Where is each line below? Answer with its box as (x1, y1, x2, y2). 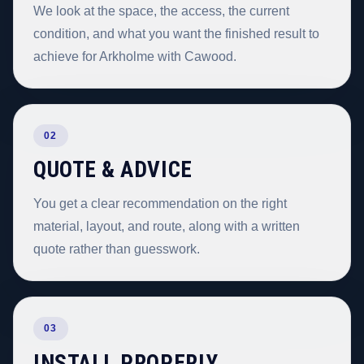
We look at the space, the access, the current (33, 3, 289, 18)
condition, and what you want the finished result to (33, 26, 319, 41)
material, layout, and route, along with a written (33, 219, 300, 234)
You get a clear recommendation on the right (33, 197, 287, 211)
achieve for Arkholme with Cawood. (33, 49, 236, 63)
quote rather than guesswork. (33, 242, 200, 257)
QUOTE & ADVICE (33, 157, 193, 184)
